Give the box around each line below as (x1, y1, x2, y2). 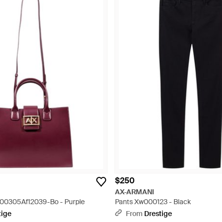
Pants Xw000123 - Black (115, 197, 191, 206)
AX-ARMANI (115, 187, 155, 196)
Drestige (144, 209, 172, 218)
